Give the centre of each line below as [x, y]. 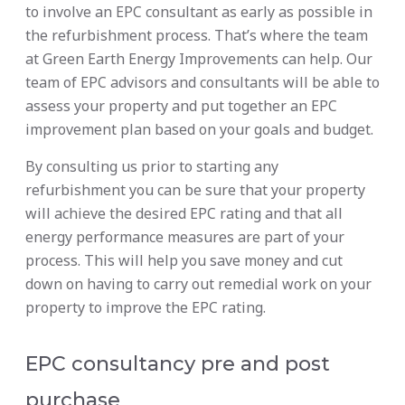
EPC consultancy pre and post [178, 364]
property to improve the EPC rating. [146, 308]
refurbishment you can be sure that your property [195, 190]
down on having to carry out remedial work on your [198, 284]
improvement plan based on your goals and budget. [199, 130]
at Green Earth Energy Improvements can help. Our [199, 59]
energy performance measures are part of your [185, 237]
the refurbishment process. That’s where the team [197, 36]
